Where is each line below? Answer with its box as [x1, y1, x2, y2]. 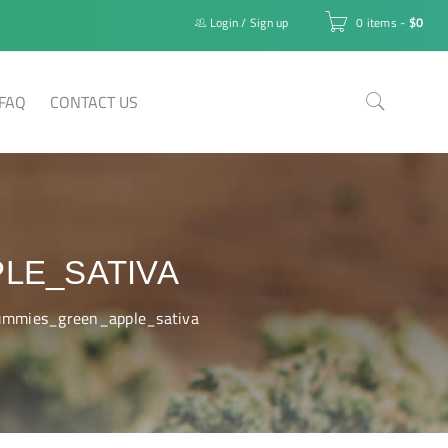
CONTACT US [50, 90, 138, 114]
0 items [356, 13, 397, 32]
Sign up [249, 13, 289, 32]
